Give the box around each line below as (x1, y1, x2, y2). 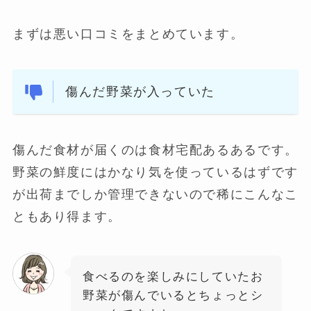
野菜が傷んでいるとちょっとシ (82, 287, 264, 303)
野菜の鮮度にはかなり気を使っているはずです (12, 164, 299, 180)
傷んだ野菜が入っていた (65, 83, 215, 100)
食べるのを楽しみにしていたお (82, 268, 264, 284)
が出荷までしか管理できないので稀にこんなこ (12, 186, 299, 203)
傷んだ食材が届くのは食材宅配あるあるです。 (12, 142, 299, 158)
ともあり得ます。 (12, 208, 121, 225)
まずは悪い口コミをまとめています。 (12, 25, 244, 42)
